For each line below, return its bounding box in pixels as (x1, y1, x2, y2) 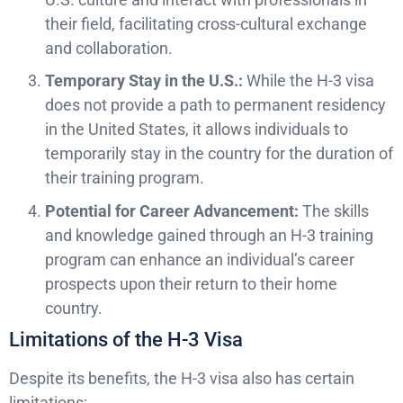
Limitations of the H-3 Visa (9, 328, 243, 352)
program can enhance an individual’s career (45, 249, 354, 269)
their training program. (45, 168, 204, 188)
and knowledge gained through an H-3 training (45, 225, 373, 245)
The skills (299, 201, 369, 220)
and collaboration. (45, 38, 173, 58)
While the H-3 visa (243, 71, 374, 91)
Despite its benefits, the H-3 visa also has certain (9, 369, 354, 389)
